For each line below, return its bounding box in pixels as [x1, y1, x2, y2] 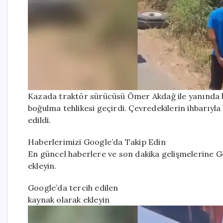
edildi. [28, 115, 51, 125]
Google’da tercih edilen [28, 183, 118, 193]
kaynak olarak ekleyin [28, 195, 110, 205]
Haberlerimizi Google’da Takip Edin [28, 137, 166, 147]
